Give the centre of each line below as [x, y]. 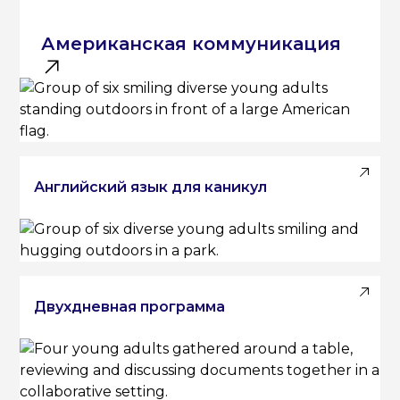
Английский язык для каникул [151, 187]
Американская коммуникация [192, 44]
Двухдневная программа [130, 307]
